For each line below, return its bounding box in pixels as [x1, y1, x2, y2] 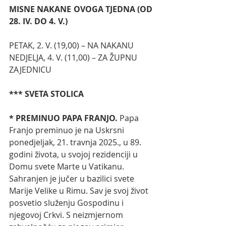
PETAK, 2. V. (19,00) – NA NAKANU [9, 40, 134, 51]
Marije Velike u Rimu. [9, 185, 88, 197]
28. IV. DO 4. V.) [9, 16, 68, 27]
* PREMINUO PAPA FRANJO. [9, 112, 120, 124]
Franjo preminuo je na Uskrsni [9, 125, 126, 136]
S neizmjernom [66, 209, 125, 221]
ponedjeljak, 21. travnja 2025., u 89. [9, 137, 143, 148]
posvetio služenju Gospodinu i [9, 197, 126, 209]
